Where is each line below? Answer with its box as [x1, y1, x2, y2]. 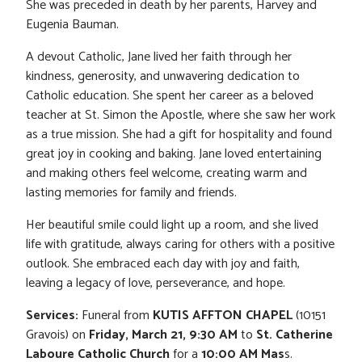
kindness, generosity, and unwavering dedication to [26, 65, 300, 87]
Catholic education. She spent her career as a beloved [26, 84, 314, 107]
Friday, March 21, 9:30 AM [89, 323, 238, 346]
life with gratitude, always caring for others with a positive [26, 233, 335, 255]
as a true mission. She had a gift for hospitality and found [26, 123, 332, 145]
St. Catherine [256, 323, 333, 346]
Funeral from [78, 304, 153, 326]
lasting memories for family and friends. [26, 181, 237, 204]
